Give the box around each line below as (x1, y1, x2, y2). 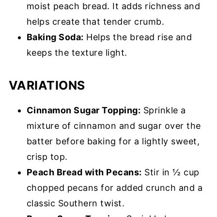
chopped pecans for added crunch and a (26, 182, 203, 193)
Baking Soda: (26, 31, 84, 42)
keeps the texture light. (26, 47, 127, 58)
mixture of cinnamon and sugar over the (26, 120, 201, 131)
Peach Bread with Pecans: (26, 167, 142, 177)
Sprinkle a (140, 105, 186, 115)
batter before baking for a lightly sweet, (26, 136, 200, 146)
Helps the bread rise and (83, 31, 192, 42)
